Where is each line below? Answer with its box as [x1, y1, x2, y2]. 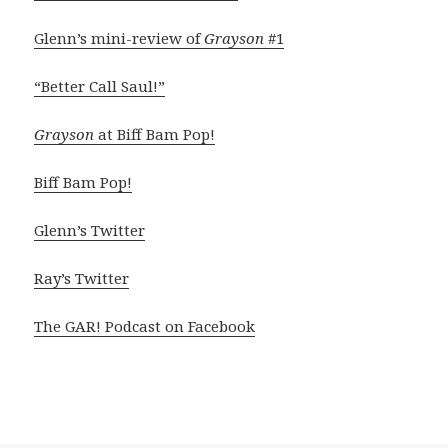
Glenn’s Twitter [34, 219, 146, 240]
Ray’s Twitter [34, 267, 130, 288]
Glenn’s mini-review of [34, 27, 205, 48]
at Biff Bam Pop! [94, 123, 216, 144]
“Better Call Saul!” [34, 75, 166, 96]
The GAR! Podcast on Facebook [34, 315, 256, 336]
